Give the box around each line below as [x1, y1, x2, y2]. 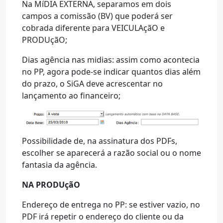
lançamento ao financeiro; [22, 90, 120, 101]
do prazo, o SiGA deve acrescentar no [22, 78, 163, 89]
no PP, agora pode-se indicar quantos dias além [22, 66, 201, 77]
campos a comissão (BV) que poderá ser [22, 10, 173, 21]
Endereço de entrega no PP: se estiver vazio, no [22, 199, 200, 210]
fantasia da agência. [22, 159, 97, 170]
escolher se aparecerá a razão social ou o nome [22, 147, 201, 158]
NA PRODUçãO [22, 179, 80, 190]
